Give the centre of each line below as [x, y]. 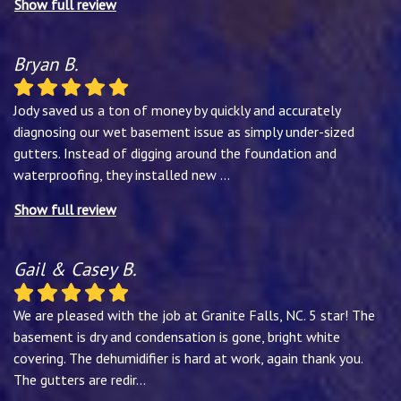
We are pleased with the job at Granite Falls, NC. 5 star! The [194, 315]
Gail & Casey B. [75, 269]
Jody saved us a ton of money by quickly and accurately [177, 110]
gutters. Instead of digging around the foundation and [175, 153]
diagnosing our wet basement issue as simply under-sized [184, 131]
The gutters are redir [75, 379]
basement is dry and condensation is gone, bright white [177, 336]
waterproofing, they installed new [117, 174]
